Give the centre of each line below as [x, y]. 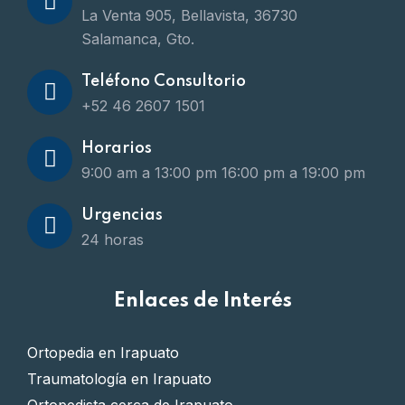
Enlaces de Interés [202, 301]
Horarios [117, 148]
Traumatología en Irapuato [119, 378]
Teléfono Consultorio [164, 81]
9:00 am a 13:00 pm [149, 172]
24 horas [113, 239]
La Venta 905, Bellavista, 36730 [189, 15]
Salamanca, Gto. [138, 38]
